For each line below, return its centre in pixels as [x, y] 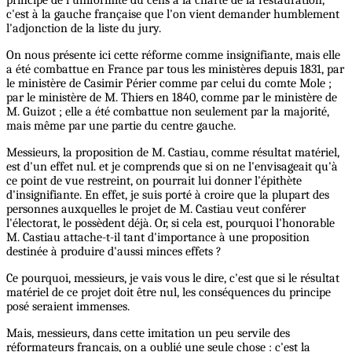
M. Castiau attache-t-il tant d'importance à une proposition [158, 238]
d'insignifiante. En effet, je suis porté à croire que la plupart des [168, 195]
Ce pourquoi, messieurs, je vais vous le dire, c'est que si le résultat [173, 279]
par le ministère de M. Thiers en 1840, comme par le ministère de [172, 98]
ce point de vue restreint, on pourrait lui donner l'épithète [154, 181]
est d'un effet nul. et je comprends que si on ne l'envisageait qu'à [172, 167]
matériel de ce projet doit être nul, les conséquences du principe [169, 293]
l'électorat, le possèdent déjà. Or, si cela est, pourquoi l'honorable [170, 224]
